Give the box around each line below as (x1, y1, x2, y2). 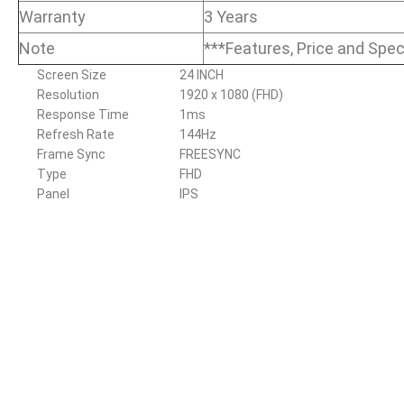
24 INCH (179, 67, 225, 82)
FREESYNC (179, 146, 242, 161)
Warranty (19, 6, 86, 26)
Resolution (37, 87, 99, 102)
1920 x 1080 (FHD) (179, 87, 284, 102)
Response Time (37, 106, 129, 122)
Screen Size (37, 67, 106, 82)
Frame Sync (37, 146, 106, 161)
